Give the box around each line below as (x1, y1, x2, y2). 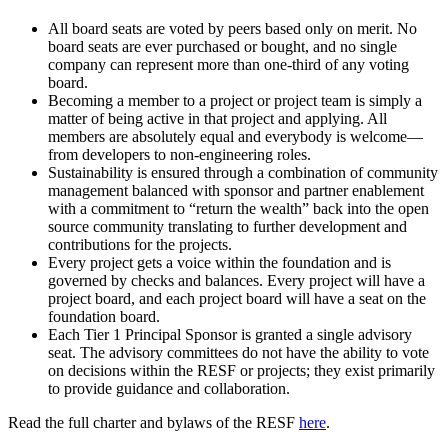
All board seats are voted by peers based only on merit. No (48, 20, 417, 38)
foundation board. (48, 308, 160, 326)
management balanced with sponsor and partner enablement (48, 182, 424, 200)
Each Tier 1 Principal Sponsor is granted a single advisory (48, 326, 412, 344)
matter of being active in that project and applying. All (48, 110, 387, 128)
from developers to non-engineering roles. (48, 146, 311, 164)
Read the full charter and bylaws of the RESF (8, 414, 299, 432)
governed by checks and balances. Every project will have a (48, 272, 425, 290)
